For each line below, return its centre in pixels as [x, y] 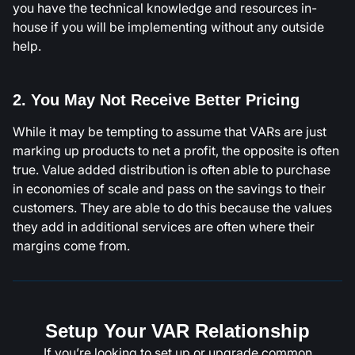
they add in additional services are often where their [164, 226]
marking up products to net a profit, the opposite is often [176, 150]
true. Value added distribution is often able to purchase [172, 169]
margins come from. [71, 245]
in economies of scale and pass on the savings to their [169, 188]
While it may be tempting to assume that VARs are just [170, 131]
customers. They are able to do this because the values [172, 207]
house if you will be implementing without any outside [168, 27]
